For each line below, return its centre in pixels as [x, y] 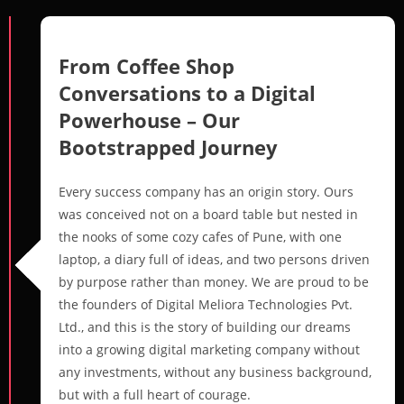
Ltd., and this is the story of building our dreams [205, 326]
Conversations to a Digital [187, 92]
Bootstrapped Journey [168, 147]
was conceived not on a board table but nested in [208, 214]
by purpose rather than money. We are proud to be [214, 281]
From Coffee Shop [147, 65]
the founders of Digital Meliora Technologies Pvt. [206, 304]
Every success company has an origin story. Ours [206, 191]
